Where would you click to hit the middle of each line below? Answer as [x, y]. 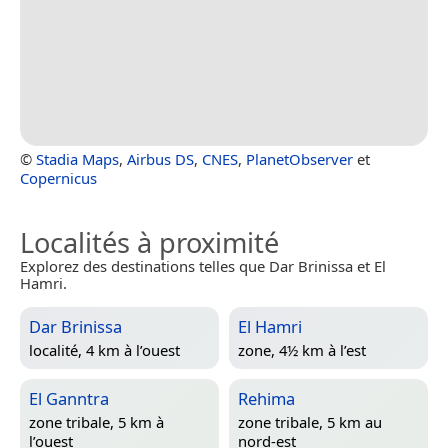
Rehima [266, 398]
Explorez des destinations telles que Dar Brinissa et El [203, 265]
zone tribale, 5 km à [96, 421]
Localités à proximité [149, 242]
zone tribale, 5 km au [310, 421]
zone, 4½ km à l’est [302, 349]
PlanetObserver [299, 158]
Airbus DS [160, 158]
